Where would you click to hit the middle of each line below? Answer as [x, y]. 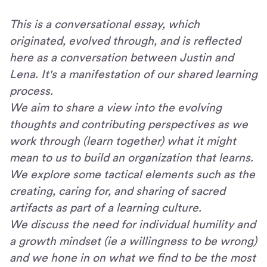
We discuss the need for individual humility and [133, 225]
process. [31, 91]
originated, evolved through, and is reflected [125, 41]
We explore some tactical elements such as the [132, 175]
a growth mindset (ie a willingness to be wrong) [133, 241]
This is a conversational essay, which [105, 24]
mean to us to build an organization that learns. [131, 158]
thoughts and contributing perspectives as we [129, 125]
